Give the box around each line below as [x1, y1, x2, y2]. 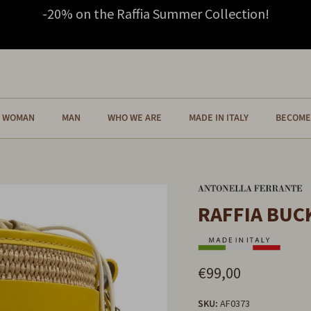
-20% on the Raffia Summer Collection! [42, 5, 269, 22]
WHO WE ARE [108, 111, 162, 126]
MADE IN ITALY [189, 111, 249, 126]
